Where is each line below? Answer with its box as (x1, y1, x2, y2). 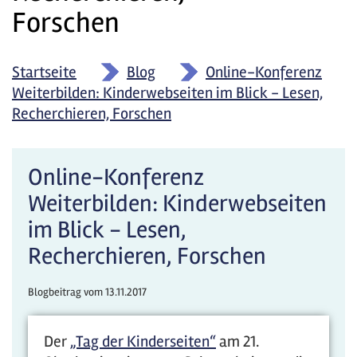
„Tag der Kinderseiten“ (70, 331, 216, 351)
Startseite (12, 62, 76, 82)
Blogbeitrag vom (28, 285, 103, 299)
